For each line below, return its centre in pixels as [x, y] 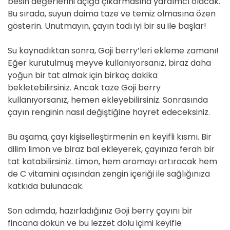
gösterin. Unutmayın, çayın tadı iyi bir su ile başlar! [107, 26]
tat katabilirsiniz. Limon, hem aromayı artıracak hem [112, 161]
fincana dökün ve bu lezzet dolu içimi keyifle [95, 223]
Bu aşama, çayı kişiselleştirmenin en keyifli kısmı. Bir [110, 137]
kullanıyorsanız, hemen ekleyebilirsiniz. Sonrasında [108, 100]
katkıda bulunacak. [46, 186]
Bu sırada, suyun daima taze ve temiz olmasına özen [112, 14]
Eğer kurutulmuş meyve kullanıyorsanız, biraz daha [109, 63]
